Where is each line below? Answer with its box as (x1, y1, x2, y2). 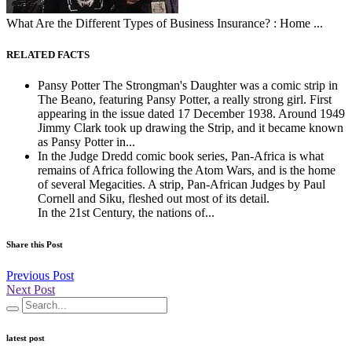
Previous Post (6, 268, 74, 282)
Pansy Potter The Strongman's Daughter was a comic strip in (38, 78, 338, 92)
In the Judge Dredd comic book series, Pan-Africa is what (38, 148, 324, 163)
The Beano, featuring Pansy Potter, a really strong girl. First (38, 92, 332, 106)
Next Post (6, 282, 55, 296)
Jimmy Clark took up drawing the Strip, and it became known (38, 120, 343, 134)
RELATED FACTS (6, 48, 90, 60)
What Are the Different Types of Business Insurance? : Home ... (6, 16, 323, 31)
